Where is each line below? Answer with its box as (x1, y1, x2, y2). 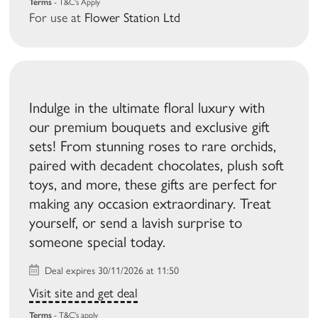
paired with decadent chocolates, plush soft (29, 156, 285, 175)
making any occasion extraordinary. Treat (29, 194, 272, 213)
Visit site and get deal (29, 285, 138, 302)
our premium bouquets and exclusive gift (29, 118, 270, 136)
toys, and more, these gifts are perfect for (29, 175, 278, 194)
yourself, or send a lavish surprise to (29, 214, 243, 232)
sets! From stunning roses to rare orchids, (29, 137, 277, 155)
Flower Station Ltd (84, 10, 181, 26)
